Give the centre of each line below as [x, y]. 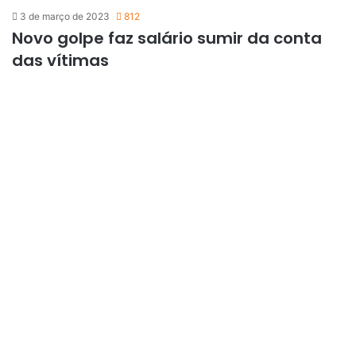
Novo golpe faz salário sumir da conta [167, 38]
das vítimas [60, 60]
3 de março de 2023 [65, 16]
